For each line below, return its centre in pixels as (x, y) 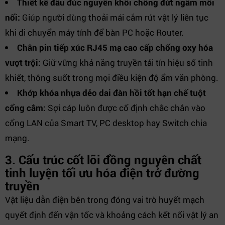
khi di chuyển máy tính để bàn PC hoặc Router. (94, 32)
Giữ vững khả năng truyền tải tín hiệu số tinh (127, 63)
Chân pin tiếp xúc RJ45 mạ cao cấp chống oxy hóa (115, 47)
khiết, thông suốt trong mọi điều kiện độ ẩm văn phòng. (112, 78)
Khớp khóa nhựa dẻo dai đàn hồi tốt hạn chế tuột (111, 93)
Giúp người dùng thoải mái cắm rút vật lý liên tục (114, 17)
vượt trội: (23, 63)
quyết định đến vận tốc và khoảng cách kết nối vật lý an (112, 215)
